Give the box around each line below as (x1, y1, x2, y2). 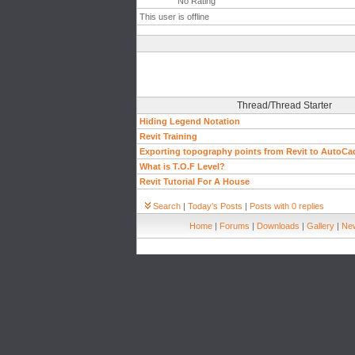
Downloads (257, 221, 300, 231)
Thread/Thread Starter (236, 100, 332, 111)
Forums (219, 221, 250, 231)
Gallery (307, 221, 334, 231)
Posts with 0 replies (250, 201, 324, 211)
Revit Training (139, 132, 197, 141)
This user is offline (139, 12, 209, 21)
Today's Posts (188, 201, 242, 211)
